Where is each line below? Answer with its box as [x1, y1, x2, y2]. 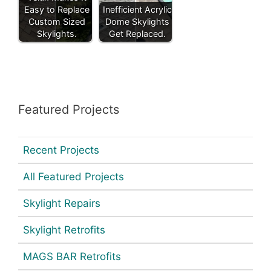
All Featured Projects [23, 171, 124, 183]
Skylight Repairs [23, 197, 100, 210]
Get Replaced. [108, 28, 166, 39]
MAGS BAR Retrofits [23, 250, 121, 263]
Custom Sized [28, 16, 86, 27]
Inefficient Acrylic [102, 4, 172, 15]
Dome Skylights [105, 16, 169, 27]
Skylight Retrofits [23, 224, 105, 237]
